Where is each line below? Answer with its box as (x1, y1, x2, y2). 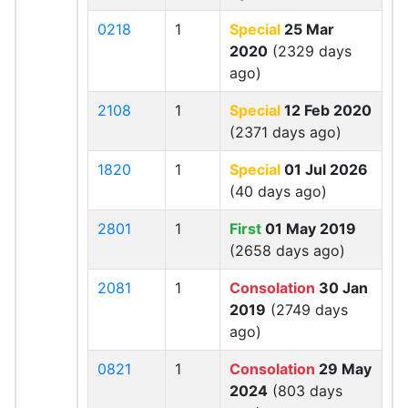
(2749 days (266, 301, 348, 319)
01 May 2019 (261, 219, 356, 238)
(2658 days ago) (229, 241, 345, 260)
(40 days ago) (229, 182, 327, 200)
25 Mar (280, 20, 334, 38)
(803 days (268, 382, 342, 400)
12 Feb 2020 (280, 101, 372, 119)
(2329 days (268, 42, 352, 60)
